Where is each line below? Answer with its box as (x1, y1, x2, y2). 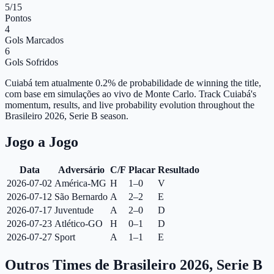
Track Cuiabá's (199, 88, 256, 99)
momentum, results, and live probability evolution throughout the (5, 99, 254, 110)
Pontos (5, 12, 31, 23)
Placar (128, 164, 155, 175)
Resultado (158, 164, 199, 175)
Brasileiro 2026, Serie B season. (5, 110, 128, 121)
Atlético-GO (54, 218, 103, 229)
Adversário (57, 164, 105, 175)
